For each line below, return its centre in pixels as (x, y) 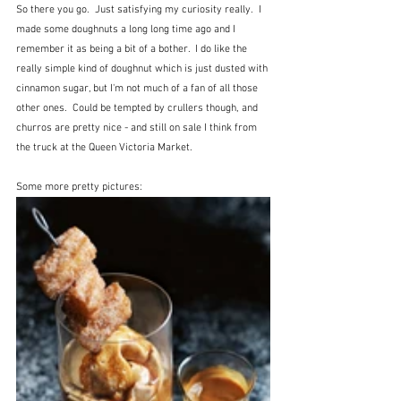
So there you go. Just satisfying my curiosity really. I (140, 10)
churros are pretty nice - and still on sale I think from (138, 128)
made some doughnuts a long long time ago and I (127, 30)
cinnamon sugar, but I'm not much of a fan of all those (138, 89)
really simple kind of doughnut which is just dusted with (143, 69)
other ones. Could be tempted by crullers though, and (138, 109)
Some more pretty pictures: (79, 188)
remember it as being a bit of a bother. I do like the (133, 50)
